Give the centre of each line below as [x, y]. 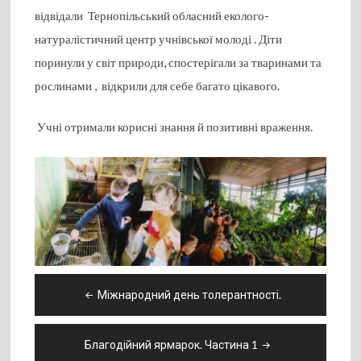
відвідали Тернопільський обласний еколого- [152, 15]
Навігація [78, 284]
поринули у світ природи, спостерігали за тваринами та [178, 62]
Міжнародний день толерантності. [189, 295]
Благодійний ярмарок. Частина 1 [172, 345]
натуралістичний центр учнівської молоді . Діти [159, 38]
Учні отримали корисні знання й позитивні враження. [174, 127]
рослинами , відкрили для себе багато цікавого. [158, 85]
